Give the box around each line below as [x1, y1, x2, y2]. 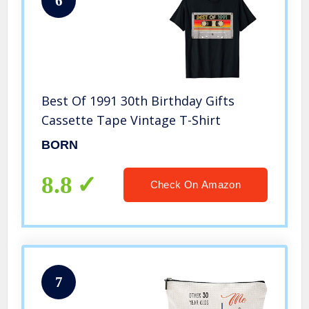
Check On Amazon [150, 178, 241, 190]
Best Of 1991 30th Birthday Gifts [41, 92, 235, 109]
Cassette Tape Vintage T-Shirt [41, 111, 221, 128]
